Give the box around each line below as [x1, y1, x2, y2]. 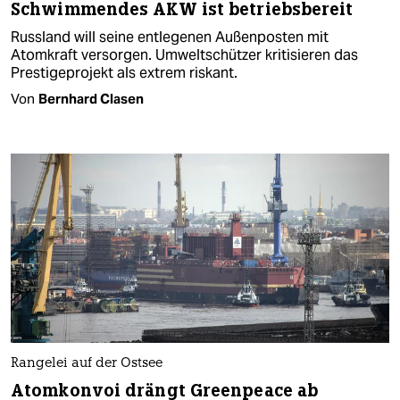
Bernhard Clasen [38, 89, 144, 107]
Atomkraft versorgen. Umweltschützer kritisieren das [11, 45, 358, 64]
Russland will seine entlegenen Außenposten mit [11, 27, 329, 46]
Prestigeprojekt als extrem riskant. [11, 62, 237, 82]
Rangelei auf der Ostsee [11, 356, 162, 371]
